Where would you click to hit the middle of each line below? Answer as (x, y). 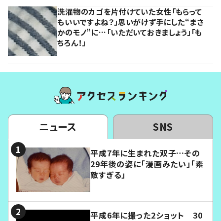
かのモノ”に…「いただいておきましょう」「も (130, 32)
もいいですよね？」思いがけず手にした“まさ (130, 22)
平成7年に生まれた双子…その (145, 153)
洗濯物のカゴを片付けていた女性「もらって (130, 12)
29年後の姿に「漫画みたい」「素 (147, 164)
